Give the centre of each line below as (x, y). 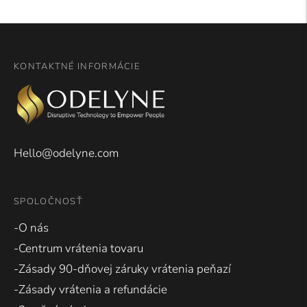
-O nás (31, 228)
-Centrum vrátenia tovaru (78, 249)
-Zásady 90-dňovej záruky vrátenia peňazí (122, 269)
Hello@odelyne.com (66, 153)
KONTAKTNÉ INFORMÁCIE (77, 66)
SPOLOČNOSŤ (48, 202)
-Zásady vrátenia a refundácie (90, 290)
